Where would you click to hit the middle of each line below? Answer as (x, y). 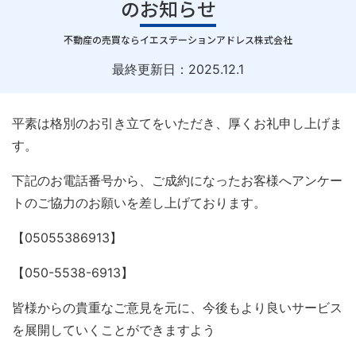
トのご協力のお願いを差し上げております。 (139, 203)
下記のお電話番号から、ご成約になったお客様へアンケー (177, 181)
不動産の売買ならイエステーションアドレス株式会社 (178, 40)
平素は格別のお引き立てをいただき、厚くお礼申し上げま (177, 124)
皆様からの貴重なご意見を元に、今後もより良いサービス (177, 308)
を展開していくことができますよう (114, 330)
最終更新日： (150, 70)
